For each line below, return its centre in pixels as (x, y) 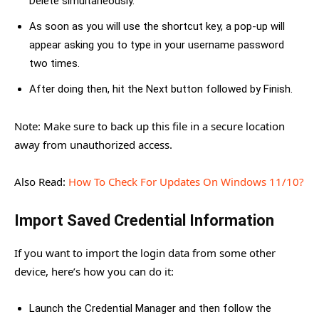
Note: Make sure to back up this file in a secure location (150, 126)
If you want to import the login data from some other (145, 252)
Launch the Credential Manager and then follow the (150, 308)
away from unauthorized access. (93, 144)
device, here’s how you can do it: (94, 271)
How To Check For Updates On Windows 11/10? (186, 181)
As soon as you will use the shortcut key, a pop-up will (157, 26)
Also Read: (41, 181)
